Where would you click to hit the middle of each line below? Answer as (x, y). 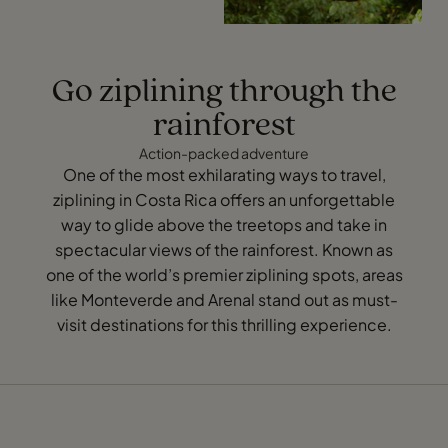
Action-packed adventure (224, 152)
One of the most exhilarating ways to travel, (224, 174)
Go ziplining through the (224, 92)
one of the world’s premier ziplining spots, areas (224, 274)
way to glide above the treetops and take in (224, 224)
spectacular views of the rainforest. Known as (224, 249)
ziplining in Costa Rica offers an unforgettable (224, 199)
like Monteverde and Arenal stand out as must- (224, 299)
